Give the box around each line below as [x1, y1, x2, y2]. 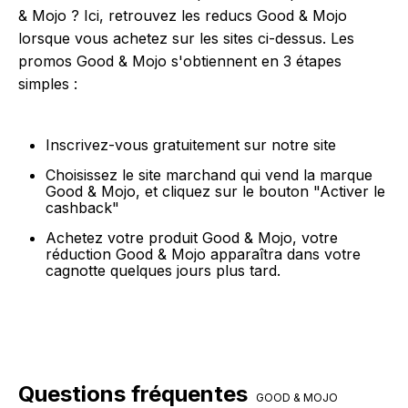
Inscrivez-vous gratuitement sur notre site [46, 136, 336, 155]
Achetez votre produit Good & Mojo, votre [46, 229, 338, 248]
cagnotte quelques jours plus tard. [46, 261, 280, 280]
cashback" [46, 199, 119, 218]
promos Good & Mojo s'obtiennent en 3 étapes [18, 52, 342, 71]
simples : [18, 75, 77, 94]
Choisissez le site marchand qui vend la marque [46, 166, 372, 185]
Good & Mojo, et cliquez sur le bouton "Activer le [46, 182, 385, 201]
